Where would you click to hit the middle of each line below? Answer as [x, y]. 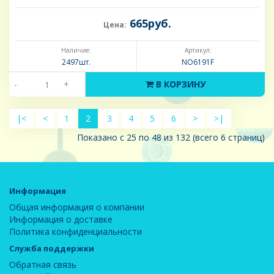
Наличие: [76, 50]
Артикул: [198, 50]
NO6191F [198, 62]
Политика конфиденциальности [76, 232]
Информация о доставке [61, 220]
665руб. [149, 24]
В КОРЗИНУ [179, 84]
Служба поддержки [52, 249]
